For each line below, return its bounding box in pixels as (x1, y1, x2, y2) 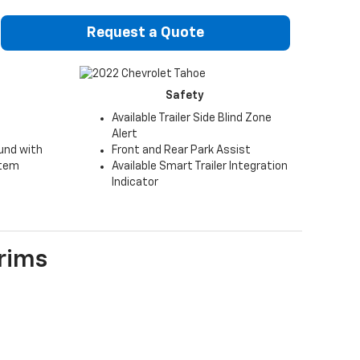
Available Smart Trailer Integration (111, 160, 288, 172)
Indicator (111, 176, 158, 188)
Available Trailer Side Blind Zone (111, 112, 272, 124)
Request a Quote (87, 26, 204, 41)
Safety (166, 89, 204, 101)
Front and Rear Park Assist (111, 144, 251, 156)
